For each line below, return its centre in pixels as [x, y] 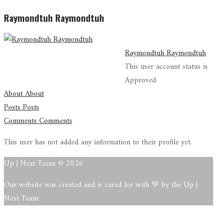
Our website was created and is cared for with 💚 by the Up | [101, 185]
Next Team [21, 199]
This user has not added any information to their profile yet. [98, 143]
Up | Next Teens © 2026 [44, 164]
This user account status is [166, 67]
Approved [140, 81]
